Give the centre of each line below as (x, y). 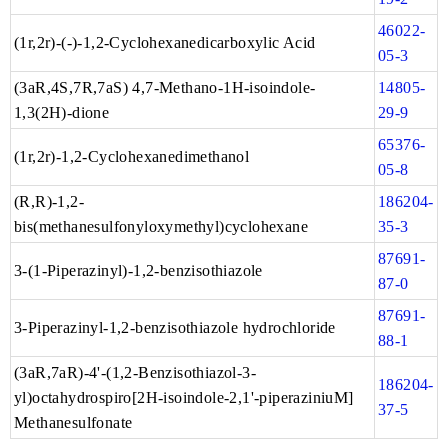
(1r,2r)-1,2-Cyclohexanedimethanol (132, 157)
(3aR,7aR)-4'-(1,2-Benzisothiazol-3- (135, 373)
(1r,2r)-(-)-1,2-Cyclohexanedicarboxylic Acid (165, 43)
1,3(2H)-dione (62, 113)
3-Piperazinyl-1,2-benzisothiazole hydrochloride (175, 328)
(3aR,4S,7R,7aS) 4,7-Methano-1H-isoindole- (165, 88)
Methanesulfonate (73, 423)
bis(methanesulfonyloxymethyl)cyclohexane (161, 227)
